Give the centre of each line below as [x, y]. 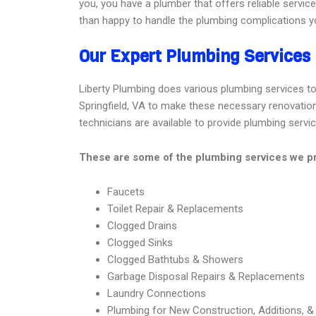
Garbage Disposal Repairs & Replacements [206, 276]
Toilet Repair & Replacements [175, 209]
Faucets [126, 192]
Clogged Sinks [140, 243]
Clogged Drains [142, 226]
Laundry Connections [157, 293]
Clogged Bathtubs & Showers [175, 260]
